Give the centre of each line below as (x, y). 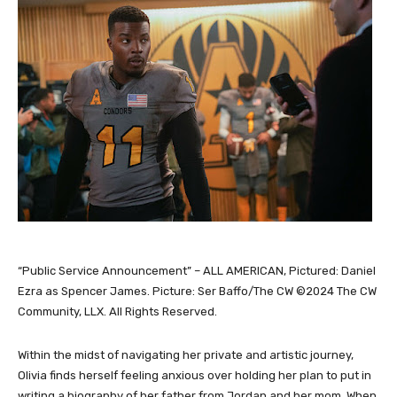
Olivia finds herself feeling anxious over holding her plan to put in (195, 375)
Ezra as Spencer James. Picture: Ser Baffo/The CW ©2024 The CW (197, 291)
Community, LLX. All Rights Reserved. (117, 311)
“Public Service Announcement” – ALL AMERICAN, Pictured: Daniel (197, 271)
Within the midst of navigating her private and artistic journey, (186, 355)
